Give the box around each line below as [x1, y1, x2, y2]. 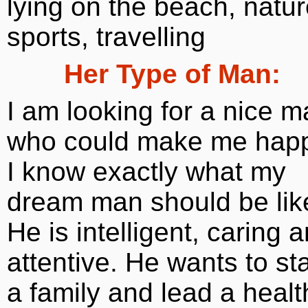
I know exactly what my [7, 157, 286, 186]
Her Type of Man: [63, 59, 280, 89]
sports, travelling [7, 22, 206, 52]
